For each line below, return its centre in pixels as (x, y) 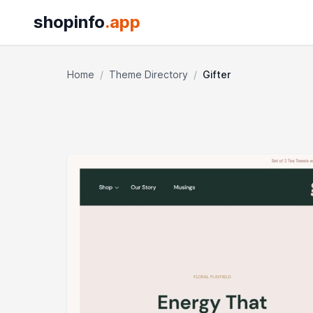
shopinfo (69, 22)
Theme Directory (148, 74)
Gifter (217, 74)
